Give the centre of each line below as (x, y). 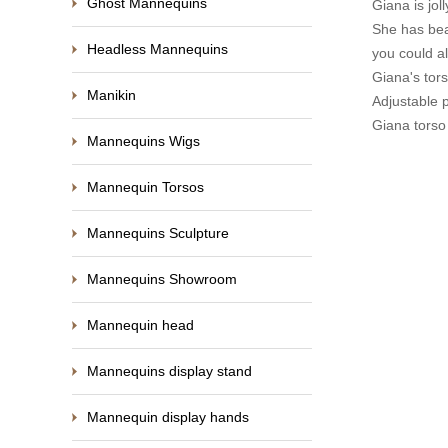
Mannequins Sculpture (158, 233)
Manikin (111, 95)
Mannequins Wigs (143, 141)
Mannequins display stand (169, 371)
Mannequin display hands (168, 417)
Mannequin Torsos (145, 187)
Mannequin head (140, 325)
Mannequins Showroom (162, 279)
